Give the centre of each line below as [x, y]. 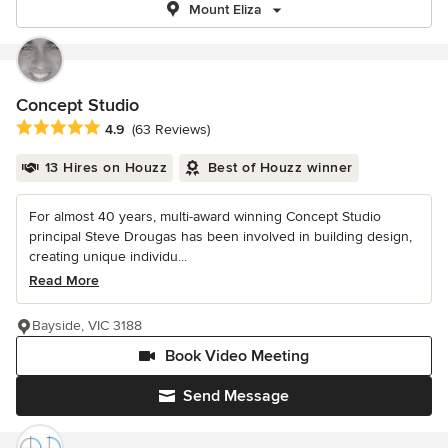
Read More [64, 281]
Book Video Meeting [237, 356]
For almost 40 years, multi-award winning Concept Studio [205, 217]
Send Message [236, 396]
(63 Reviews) [171, 130]
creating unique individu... [108, 257]
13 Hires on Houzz [105, 168]
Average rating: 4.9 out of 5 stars [128, 128]
